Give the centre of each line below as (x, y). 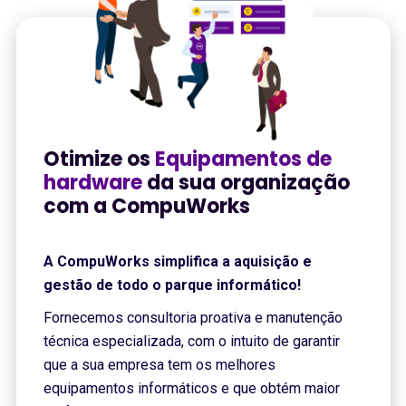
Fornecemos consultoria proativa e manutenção (193, 318)
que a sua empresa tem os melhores (159, 365)
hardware (92, 183)
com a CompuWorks (146, 206)
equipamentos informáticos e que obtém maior (191, 388)
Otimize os (99, 159)
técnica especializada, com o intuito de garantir (191, 341)
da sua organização (246, 183)
